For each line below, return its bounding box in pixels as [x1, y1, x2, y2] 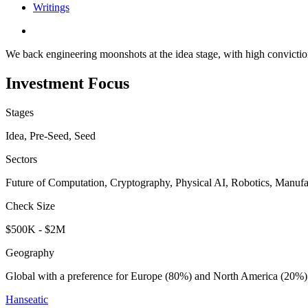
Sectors [5, 153, 37, 165]
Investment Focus [5, 74, 129, 92]
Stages [5, 106, 34, 118]
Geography [5, 246, 54, 258]
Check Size [5, 199, 55, 212]
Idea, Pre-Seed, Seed [5, 129, 96, 142]
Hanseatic [5, 293, 48, 305]
